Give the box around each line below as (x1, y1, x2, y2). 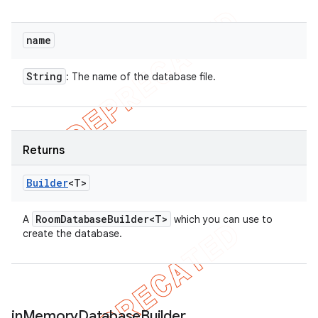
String (26, 70, 62, 83)
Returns (23, 143, 65, 158)
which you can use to (171, 213, 273, 226)
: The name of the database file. (66, 70, 216, 83)
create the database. (23, 227, 122, 240)
